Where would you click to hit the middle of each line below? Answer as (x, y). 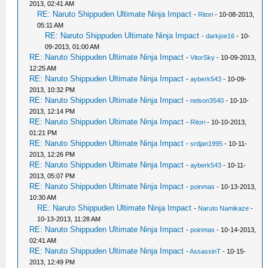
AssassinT (205, 251)
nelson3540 (207, 100)
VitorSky (203, 57)
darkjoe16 (220, 36)
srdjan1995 (207, 143)
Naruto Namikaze (224, 208)
